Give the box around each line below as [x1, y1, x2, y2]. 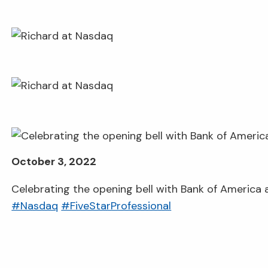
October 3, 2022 [11, 154, 97, 169]
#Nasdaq [11, 198, 59, 213]
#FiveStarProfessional [61, 198, 172, 213]
